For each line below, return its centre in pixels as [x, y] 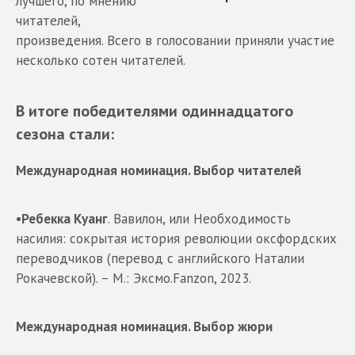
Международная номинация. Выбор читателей [158, 170]
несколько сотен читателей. [101, 60]
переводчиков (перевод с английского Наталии [160, 258]
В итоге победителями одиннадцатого [155, 110]
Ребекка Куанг [65, 218]
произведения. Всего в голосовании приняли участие [175, 40]
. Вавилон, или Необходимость [199, 218]
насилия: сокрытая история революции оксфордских [176, 238]
